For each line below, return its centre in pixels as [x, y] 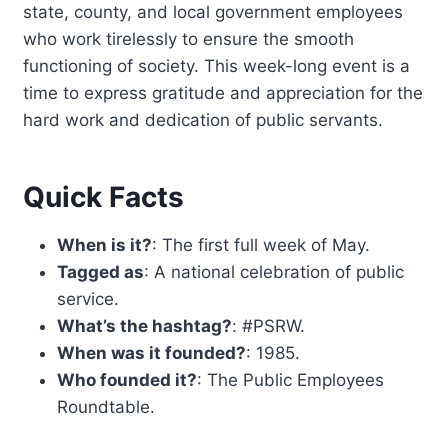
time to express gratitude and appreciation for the [223, 92]
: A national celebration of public [274, 271]
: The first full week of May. [261, 244]
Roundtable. [106, 406]
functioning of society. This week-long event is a [217, 65]
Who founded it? [127, 379]
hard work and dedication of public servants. [203, 119]
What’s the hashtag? [145, 325]
